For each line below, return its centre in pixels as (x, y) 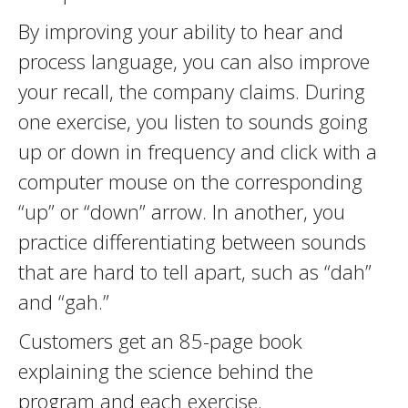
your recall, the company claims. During (192, 91)
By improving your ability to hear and (181, 31)
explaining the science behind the (166, 371)
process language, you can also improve (194, 61)
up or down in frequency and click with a (198, 151)
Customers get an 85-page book (160, 341)
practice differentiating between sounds (192, 241)
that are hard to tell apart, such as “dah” (195, 271)
